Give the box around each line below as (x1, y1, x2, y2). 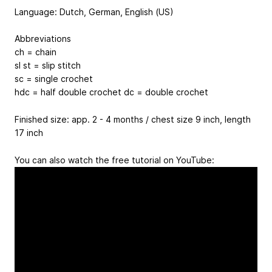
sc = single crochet (15, 73, 93, 84)
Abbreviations (15, 33, 71, 44)
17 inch (15, 127, 43, 138)
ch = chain (15, 47, 56, 58)
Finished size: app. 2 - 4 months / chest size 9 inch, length (15, 114, 251, 124)
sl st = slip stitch (15, 60, 88, 71)
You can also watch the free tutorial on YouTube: (15, 154, 214, 165)
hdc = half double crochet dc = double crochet (15, 87, 208, 98)
